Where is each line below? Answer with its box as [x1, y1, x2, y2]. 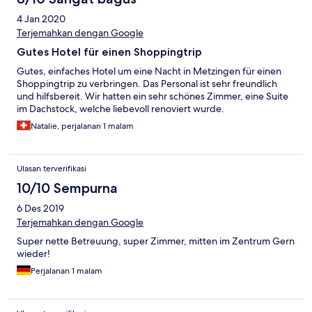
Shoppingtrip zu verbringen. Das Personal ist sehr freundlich [17, 77, 277, 91]
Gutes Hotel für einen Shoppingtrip [17, 45, 202, 59]
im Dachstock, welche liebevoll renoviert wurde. [17, 102, 224, 116]
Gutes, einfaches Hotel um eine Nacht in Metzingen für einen [17, 65, 281, 78]
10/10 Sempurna [17, 180, 118, 197]
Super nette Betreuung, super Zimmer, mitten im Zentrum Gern [17, 235, 295, 248]
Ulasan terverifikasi [17, 163, 86, 175]
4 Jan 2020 [17, 13, 65, 26]
